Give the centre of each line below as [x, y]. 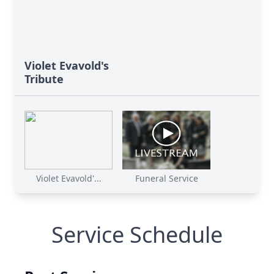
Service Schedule [137, 235]
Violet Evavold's [67, 65]
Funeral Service [166, 178]
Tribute [44, 79]
